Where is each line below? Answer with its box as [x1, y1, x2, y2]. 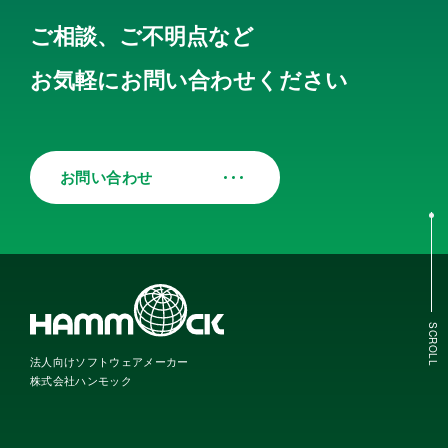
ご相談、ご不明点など [30, 18, 254, 51]
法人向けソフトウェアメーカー [30, 352, 189, 369]
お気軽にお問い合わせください [30, 62, 348, 95]
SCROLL [426, 322, 440, 367]
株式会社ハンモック [30, 371, 132, 388]
